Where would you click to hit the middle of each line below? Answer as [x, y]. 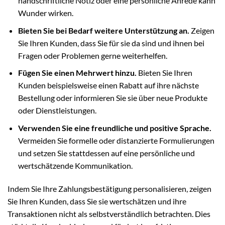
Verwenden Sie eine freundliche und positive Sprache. [115, 128]
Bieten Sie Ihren [164, 73]
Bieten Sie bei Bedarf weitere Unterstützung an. [103, 30]
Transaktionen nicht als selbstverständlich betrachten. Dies [109, 213]
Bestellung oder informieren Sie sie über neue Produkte [113, 98]
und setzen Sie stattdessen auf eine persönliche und [106, 153]
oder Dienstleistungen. [57, 110]
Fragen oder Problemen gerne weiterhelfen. [92, 55]
